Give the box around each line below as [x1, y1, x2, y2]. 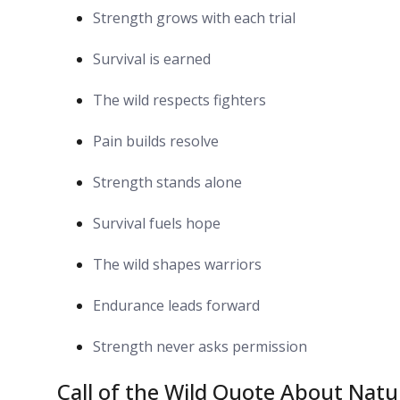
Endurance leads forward [93, 295, 260, 315]
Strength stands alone [93, 171, 242, 192]
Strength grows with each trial [93, 7, 296, 28]
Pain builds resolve [93, 130, 219, 151]
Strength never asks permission [93, 336, 307, 356]
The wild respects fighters [93, 89, 266, 110]
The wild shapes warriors [93, 254, 262, 274]
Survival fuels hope [93, 212, 221, 233]
